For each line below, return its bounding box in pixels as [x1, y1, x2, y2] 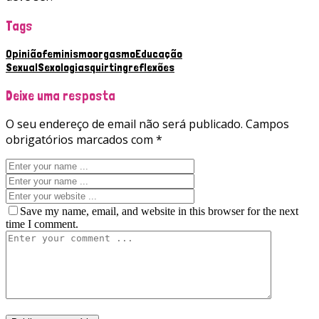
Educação [135, 46, 182, 61]
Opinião [6, 46, 42, 61]
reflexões [128, 60, 174, 74]
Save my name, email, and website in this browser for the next [20, 205, 298, 218]
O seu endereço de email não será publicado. [6, 116, 243, 132]
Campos [246, 116, 289, 132]
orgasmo [93, 46, 135, 61]
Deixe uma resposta [6, 87, 115, 103]
